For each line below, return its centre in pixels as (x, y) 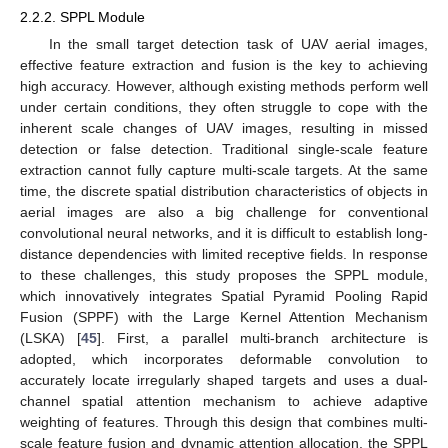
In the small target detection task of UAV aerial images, (238, 44)
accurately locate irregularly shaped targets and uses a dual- (224, 380)
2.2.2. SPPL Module (82, 17)
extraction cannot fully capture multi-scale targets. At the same (224, 170)
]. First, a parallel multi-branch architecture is (263, 338)
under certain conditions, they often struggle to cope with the (224, 107)
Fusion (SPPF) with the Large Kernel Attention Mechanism (224, 317)
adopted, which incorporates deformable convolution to (224, 359)
